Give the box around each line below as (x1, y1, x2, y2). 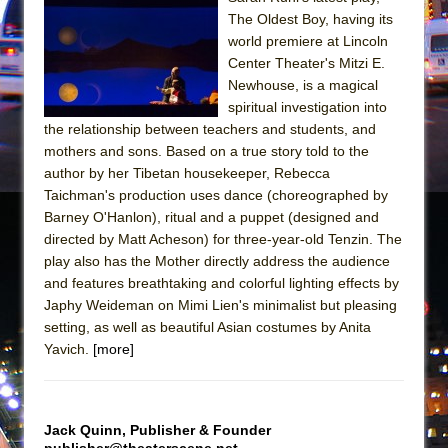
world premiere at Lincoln (228, 32, 388, 49)
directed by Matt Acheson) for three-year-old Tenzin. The (44, 230, 402, 247)
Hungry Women (131, 28, 220, 44)
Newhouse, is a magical (228, 76, 378, 93)
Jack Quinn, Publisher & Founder (44, 421, 271, 438)
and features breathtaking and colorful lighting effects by (44, 274, 399, 291)
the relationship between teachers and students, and (44, 120, 376, 137)
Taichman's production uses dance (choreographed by (44, 186, 388, 203)
